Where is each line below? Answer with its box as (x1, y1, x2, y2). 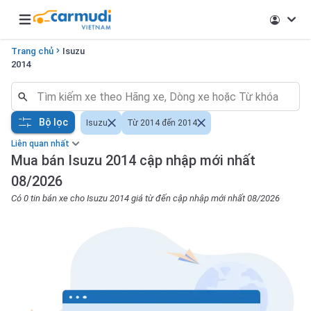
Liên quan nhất (11, 139, 69, 149)
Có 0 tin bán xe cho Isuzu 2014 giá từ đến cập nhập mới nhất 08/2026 (11, 193, 280, 203)
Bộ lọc (39, 116, 68, 128)
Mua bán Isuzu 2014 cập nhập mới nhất (11, 152, 255, 169)
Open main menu (16, 19, 96, 33)
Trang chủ (11, 46, 53, 56)
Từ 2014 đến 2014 (127, 118, 197, 128)
